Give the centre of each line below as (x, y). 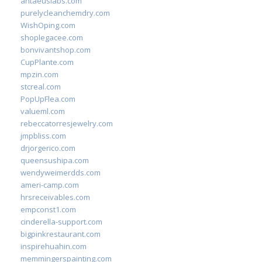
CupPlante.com (47, 62)
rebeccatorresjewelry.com (67, 123)
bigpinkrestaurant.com (61, 234)
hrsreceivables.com (55, 197)
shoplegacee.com (52, 37)
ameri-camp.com (50, 185)
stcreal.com (41, 87)
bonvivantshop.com (56, 50)
